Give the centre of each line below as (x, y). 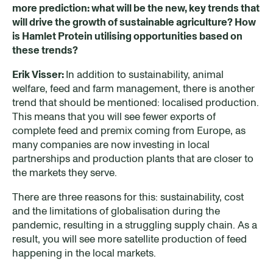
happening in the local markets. (84, 253)
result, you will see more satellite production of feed (129, 239)
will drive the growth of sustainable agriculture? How (134, 22)
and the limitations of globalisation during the (116, 211)
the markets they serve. (65, 172)
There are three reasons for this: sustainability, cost (128, 197)
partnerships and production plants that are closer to (133, 158)
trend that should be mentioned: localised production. (136, 102)
